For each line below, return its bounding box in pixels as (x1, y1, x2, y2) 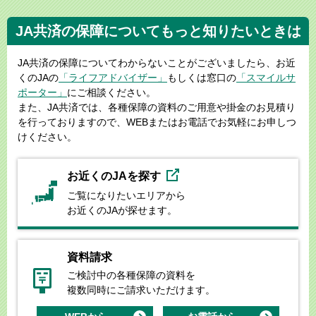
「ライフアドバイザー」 (59, 72, 167, 84)
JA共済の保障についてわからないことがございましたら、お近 (18, 57, 296, 69)
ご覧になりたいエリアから (67, 190, 186, 202)
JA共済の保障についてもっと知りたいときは (15, 23, 301, 39)
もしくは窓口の (167, 72, 236, 84)
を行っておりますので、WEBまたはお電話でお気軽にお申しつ (18, 116, 296, 128)
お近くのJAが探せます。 (67, 205, 177, 217)
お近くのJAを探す (67, 170, 161, 183)
